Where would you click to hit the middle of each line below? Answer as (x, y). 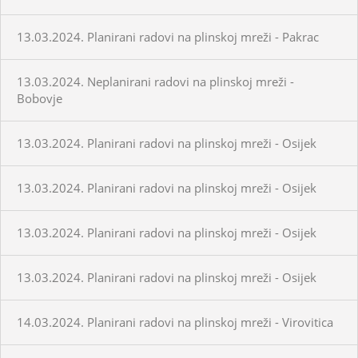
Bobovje (40, 98)
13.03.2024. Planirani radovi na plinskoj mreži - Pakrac (168, 36)
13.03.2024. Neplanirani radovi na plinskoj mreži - (155, 81)
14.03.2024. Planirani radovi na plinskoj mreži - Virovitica (175, 322)
